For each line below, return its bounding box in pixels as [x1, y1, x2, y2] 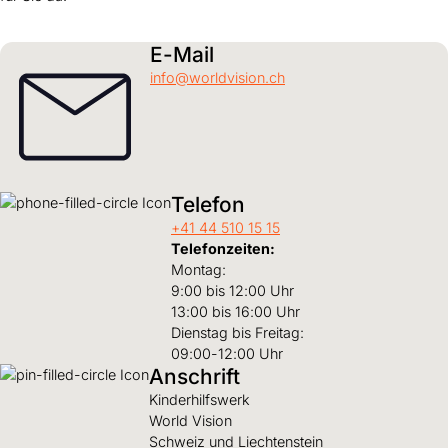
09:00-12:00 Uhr [171, 344, 283, 362]
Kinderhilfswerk [149, 390, 259, 408]
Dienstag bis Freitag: [171, 323, 304, 341]
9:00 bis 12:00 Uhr [171, 281, 294, 299]
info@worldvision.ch [150, 68, 285, 86]
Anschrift [149, 363, 240, 389]
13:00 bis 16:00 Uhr [171, 302, 300, 320]
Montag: [171, 260, 226, 278]
